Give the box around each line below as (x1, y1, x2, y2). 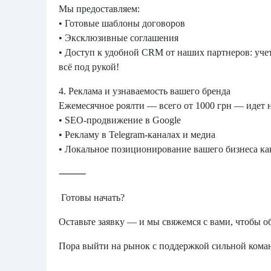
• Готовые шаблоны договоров (59, 18, 185, 28)
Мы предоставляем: (59, 4, 140, 14)
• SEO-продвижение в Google (59, 115, 181, 125)
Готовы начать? (59, 192, 127, 203)
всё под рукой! (59, 62, 119, 72)
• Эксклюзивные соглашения (59, 33, 178, 43)
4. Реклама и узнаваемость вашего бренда (59, 86, 230, 96)
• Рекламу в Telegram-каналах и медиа (59, 129, 215, 140)
